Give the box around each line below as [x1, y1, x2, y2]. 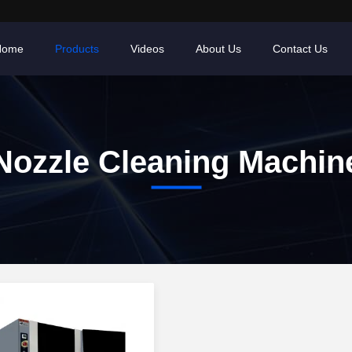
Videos [130, 42, 164, 55]
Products [55, 42, 99, 55]
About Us [196, 42, 241, 55]
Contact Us [273, 42, 328, 55]
